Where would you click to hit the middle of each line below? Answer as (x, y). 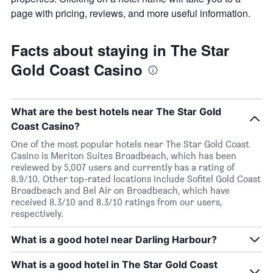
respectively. (37, 214)
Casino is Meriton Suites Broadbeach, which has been (124, 156)
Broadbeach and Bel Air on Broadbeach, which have (120, 191)
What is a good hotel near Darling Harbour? (114, 240)
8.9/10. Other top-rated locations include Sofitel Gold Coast (136, 179)
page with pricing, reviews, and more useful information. (131, 13)
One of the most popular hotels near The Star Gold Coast (130, 144)
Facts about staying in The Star (120, 50)
